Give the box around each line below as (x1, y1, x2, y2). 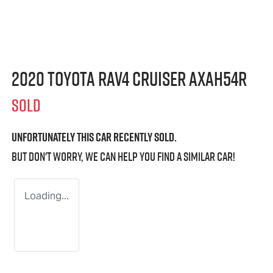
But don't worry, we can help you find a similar (12, 148, 217, 166)
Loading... (24, 190, 69, 203)
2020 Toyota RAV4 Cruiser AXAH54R (12, 65, 247, 93)
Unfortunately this (12, 129, 96, 146)
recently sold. (112, 129, 177, 146)
